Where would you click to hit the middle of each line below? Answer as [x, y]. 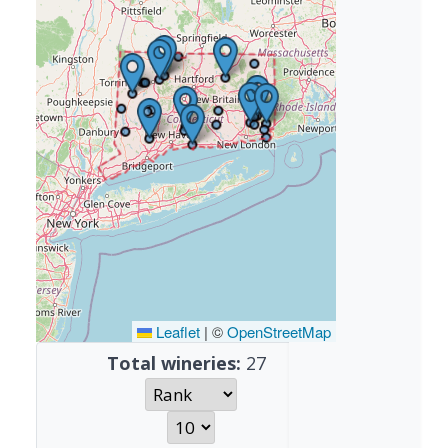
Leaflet [176, 331]
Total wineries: [173, 363]
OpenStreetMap [279, 331]
